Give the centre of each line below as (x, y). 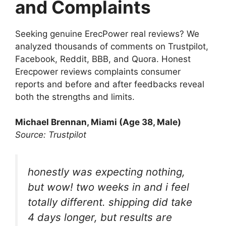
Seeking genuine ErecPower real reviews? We (107, 34)
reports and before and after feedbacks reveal (110, 84)
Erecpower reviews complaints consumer (98, 71)
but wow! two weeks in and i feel (108, 187)
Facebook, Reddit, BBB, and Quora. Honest (103, 59)
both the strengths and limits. (75, 97)
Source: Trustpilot (51, 135)
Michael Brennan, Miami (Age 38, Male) (98, 122)
